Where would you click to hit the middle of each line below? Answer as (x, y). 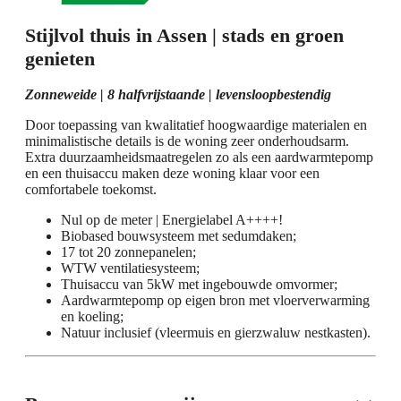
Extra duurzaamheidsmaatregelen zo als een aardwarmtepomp (199, 157)
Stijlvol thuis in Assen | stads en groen (184, 35)
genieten (60, 58)
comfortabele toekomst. (91, 189)
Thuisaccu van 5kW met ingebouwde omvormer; (199, 284)
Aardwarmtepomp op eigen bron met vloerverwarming (215, 300)
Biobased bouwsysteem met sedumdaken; (179, 236)
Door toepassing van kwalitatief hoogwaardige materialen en (196, 125)
